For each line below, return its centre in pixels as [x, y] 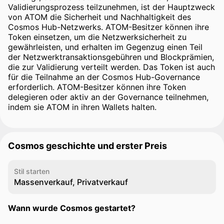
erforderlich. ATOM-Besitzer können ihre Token [97, 87]
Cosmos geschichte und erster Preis [87, 146]
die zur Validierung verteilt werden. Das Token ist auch [111, 67]
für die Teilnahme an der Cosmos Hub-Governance [104, 77]
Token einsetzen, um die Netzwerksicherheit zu [97, 37]
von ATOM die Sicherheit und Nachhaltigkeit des [99, 17]
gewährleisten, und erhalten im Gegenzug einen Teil [105, 47]
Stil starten [32, 171]
